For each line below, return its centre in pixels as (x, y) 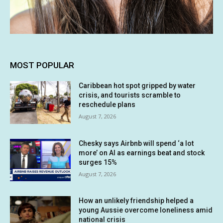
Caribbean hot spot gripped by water (137, 86)
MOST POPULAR (42, 65)
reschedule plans (107, 105)
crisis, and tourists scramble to (130, 95)
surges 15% (98, 162)
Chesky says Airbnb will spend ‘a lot (136, 143)
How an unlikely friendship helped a (136, 201)
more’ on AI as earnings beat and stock (142, 153)
